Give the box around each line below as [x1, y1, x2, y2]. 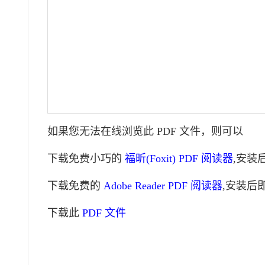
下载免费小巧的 [47, 153, 125, 164]
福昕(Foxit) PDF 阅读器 [125, 153, 234, 164]
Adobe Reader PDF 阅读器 [104, 180, 223, 192]
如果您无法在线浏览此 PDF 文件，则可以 [47, 125, 244, 137]
